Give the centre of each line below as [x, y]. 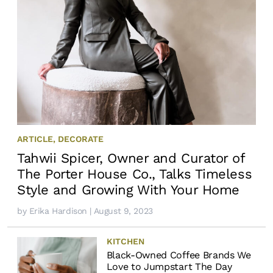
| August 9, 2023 [120, 211]
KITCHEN [125, 241]
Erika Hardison [58, 211]
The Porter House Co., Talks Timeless [135, 174]
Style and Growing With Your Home [128, 190]
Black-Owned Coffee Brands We [179, 255]
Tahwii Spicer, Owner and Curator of [131, 158]
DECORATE [81, 139]
